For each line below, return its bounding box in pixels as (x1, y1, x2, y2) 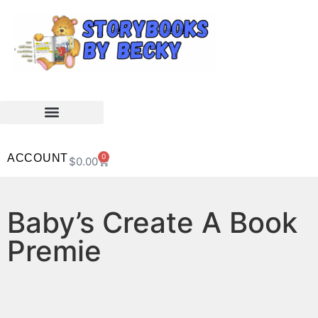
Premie (7, 233, 102, 268)
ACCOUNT (7, 151, 68, 164)
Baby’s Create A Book (7, 204, 297, 240)
